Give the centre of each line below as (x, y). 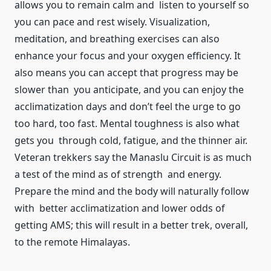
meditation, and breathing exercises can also (117, 39)
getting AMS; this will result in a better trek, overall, (131, 225)
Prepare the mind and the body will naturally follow (132, 191)
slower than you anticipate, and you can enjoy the (129, 90)
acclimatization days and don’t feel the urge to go (128, 107)
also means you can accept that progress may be (126, 73)
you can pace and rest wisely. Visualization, (115, 22)
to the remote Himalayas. (72, 242)
